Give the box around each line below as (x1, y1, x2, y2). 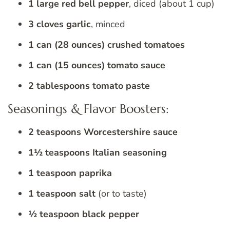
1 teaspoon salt (28, 187, 95, 200)
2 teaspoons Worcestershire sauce (28, 126, 178, 139)
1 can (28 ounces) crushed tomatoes (28, 38, 185, 51)
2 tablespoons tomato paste (28, 79, 150, 92)
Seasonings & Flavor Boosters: (8, 101, 169, 117)
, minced (91, 17, 125, 30)
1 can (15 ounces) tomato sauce (28, 59, 165, 71)
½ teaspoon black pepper (28, 208, 139, 221)
